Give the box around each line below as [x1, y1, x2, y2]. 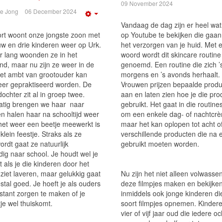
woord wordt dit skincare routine [121, 50, 221, 59]
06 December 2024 [25, 7, 77, 15]
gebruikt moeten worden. [121, 139, 199, 149]
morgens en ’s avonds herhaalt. [121, 69, 220, 79]
